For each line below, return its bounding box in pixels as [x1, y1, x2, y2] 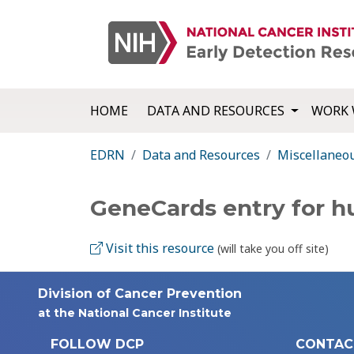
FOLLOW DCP [51, 337, 144, 352]
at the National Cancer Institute [38, 306, 232, 321]
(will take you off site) [217, 241, 329, 257]
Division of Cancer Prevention [38, 286, 242, 302]
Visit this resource [103, 239, 214, 258]
